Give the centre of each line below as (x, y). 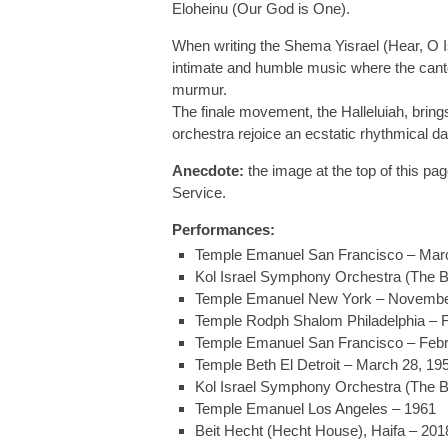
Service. (199, 192)
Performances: (223, 229)
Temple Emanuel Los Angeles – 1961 (315, 408)
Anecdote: (208, 170)
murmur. (199, 89)
